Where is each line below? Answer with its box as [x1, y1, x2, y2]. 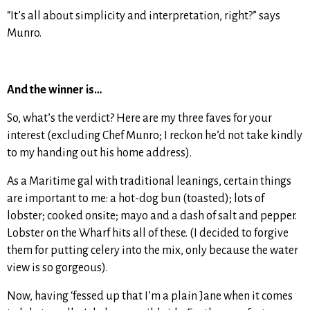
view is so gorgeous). [7, 262, 108, 275]
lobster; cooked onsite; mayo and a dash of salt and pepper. [7, 210, 297, 223]
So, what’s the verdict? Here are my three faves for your [7, 112, 272, 125]
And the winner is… [7, 84, 102, 97]
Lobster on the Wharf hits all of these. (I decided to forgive [7, 227, 289, 240]
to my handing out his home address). [7, 147, 192, 160]
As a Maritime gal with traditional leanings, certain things [7, 175, 291, 188]
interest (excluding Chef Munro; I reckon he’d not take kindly [7, 129, 302, 143]
